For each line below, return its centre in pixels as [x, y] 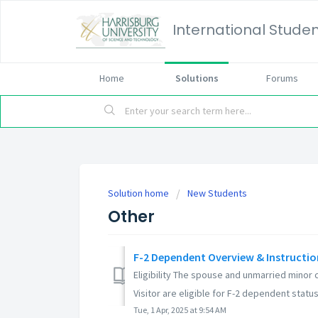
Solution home [139, 193]
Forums [282, 78]
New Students [217, 193]
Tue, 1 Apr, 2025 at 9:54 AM [180, 309]
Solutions [197, 78]
